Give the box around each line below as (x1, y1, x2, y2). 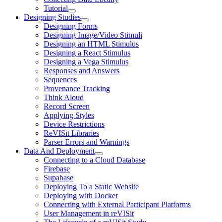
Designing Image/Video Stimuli (44, 31, 142, 39)
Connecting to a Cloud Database (44, 156, 145, 164)
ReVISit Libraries (44, 129, 99, 137)
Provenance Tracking (44, 84, 110, 93)
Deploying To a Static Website (44, 182, 139, 191)
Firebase (44, 165, 70, 173)
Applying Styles (44, 111, 94, 119)
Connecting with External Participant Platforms (44, 200, 191, 209)
